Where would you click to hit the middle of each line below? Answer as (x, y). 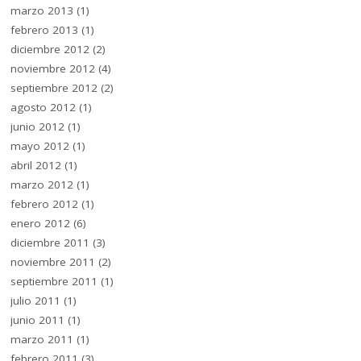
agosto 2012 (44, 108)
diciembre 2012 (50, 50)
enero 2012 (41, 224)
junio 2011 (38, 320)
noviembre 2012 (53, 69)
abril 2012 (36, 166)
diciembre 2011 (50, 243)
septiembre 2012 (54, 88)
